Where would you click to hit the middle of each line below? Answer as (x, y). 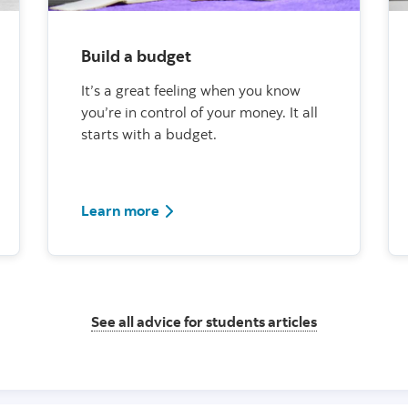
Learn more (120, 210)
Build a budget (136, 56)
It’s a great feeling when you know (191, 90)
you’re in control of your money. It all (199, 112)
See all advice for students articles (204, 321)
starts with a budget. (149, 133)
